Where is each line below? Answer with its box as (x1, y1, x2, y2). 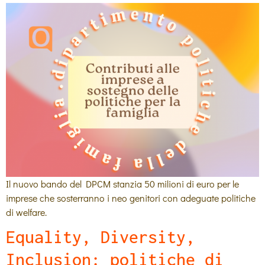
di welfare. (6, 206, 47, 219)
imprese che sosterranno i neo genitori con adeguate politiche (6, 192, 256, 205)
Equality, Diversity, (6, 227, 195, 247)
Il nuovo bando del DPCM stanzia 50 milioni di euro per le (6, 177, 239, 190)
